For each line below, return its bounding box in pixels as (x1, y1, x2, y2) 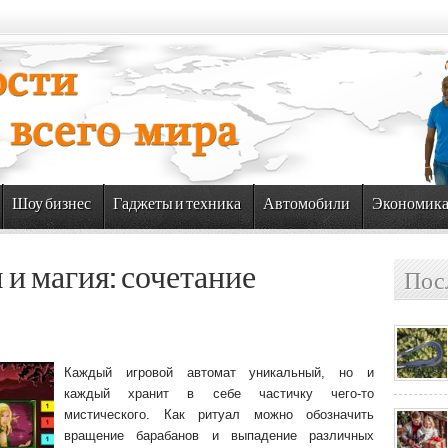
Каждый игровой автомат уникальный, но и (64, 365, 374, 380)
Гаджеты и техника (113, 195, 241, 214)
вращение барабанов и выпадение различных (64, 428, 374, 443)
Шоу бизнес (12, 195, 91, 214)
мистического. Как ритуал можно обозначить (64, 407, 374, 422)
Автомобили (263, 195, 350, 214)
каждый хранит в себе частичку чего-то (64, 386, 374, 401)
